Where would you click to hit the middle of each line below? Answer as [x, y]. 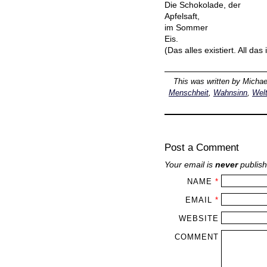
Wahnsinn [230, 93]
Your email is [190, 164]
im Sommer [186, 28]
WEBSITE [198, 218]
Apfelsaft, [182, 16]
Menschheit [188, 93]
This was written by [208, 82]
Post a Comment [202, 148]
